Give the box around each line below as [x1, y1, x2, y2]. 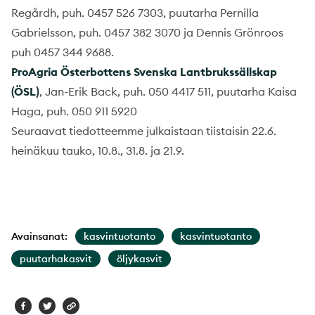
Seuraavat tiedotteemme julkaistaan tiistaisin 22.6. [11, 123, 276, 138]
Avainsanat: [11, 229, 67, 243]
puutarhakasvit [20, 252, 92, 265]
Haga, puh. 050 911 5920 [11, 103, 137, 118]
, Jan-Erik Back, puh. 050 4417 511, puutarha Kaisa [39, 84, 297, 98]
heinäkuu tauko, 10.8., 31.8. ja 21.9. [11, 143, 184, 157]
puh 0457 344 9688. [11, 44, 114, 59]
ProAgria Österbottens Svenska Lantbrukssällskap [11, 64, 277, 79]
